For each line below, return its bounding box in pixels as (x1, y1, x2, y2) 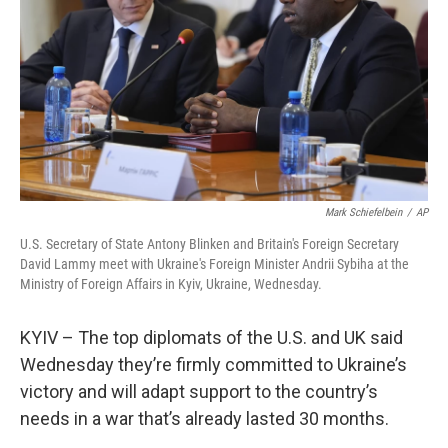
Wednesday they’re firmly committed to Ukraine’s (20, 354, 407, 375)
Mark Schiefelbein (325, 206, 402, 219)
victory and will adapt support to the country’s (20, 381, 378, 402)
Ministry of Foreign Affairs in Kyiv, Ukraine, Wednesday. (20, 276, 322, 292)
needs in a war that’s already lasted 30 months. (20, 408, 389, 429)
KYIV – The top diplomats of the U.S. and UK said (20, 327, 403, 348)
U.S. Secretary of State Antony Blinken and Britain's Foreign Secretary (20, 236, 399, 252)
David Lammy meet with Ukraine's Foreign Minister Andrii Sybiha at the (20, 256, 409, 272)
